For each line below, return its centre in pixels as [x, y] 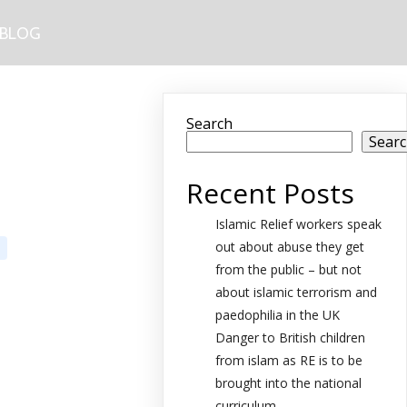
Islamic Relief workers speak [299, 224]
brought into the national [289, 383]
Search [210, 124]
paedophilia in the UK [278, 315]
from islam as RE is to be [289, 360]
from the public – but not [289, 269]
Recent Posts [271, 193]
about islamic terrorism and [297, 292]
